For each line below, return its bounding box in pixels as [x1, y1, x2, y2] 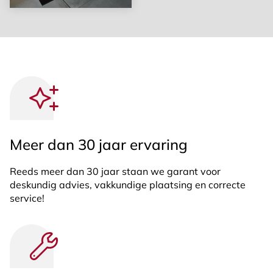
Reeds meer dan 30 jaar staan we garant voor [10, 165, 221, 177]
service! [10, 191, 44, 204]
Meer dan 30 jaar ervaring [10, 135, 188, 154]
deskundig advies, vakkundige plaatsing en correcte [10, 178, 246, 191]
